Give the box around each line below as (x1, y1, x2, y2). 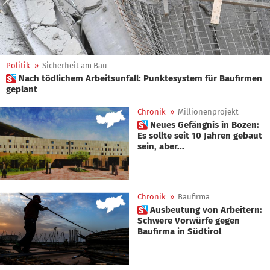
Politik (6, 61, 30, 70)
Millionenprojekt (178, 107, 239, 116)
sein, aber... (137, 141, 184, 152)
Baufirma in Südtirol (137, 226, 221, 237)
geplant (6, 84, 37, 95)
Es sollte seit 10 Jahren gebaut (137, 130, 262, 141)
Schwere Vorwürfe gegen (137, 215, 240, 227)
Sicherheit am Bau (42, 61, 107, 70)
